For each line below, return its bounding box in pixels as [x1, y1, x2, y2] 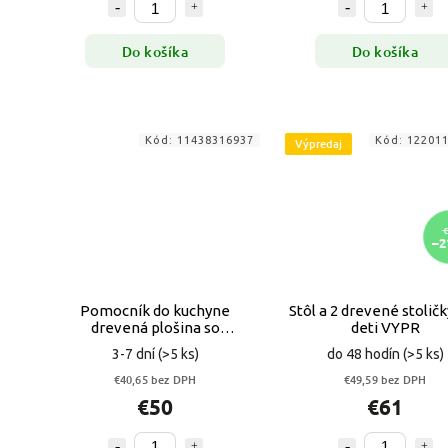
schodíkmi [120, 335, 190, 353]
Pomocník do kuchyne [80, 301, 230, 319]
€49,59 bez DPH [343, 370, 427, 388]
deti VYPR [350, 318, 420, 336]
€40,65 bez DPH [113, 370, 197, 388]
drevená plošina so [90, 318, 220, 336]
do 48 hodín [326, 345, 403, 362]
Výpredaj [295, 135, 342, 153]
